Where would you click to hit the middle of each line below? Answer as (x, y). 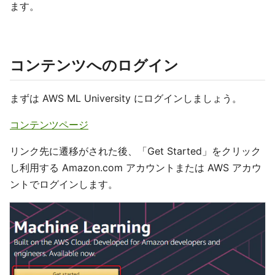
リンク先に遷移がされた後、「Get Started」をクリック (135, 151)
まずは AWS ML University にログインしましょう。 (126, 98)
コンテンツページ (49, 125)
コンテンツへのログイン (94, 65)
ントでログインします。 (64, 184)
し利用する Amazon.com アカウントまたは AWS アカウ (136, 168)
